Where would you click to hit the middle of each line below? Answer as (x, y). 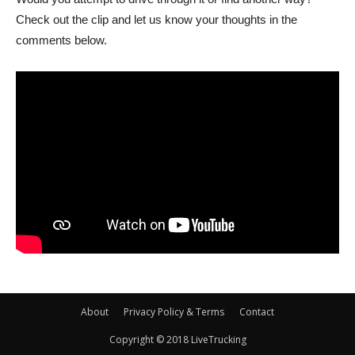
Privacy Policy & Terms (174, 311)
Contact (257, 311)
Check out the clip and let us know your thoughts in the (157, 20)
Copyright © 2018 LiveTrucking (177, 339)
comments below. (61, 40)
